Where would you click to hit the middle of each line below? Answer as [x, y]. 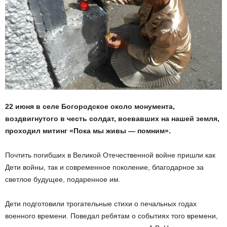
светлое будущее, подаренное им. [63, 179]
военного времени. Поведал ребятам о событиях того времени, [111, 216]
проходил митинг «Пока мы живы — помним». [88, 131]
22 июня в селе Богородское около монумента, [90, 106]
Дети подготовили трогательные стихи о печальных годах [101, 204]
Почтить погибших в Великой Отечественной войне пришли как [110, 155]
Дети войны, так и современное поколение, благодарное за [104, 167]
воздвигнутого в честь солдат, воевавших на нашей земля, [112, 119]
